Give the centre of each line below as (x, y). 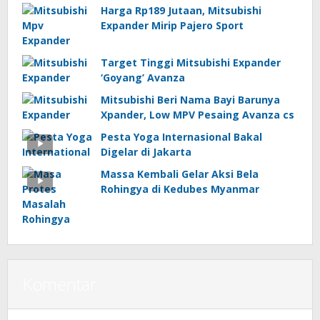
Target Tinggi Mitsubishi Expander (191, 63)
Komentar (59, 284)
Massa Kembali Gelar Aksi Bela (180, 174)
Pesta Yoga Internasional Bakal (181, 137)
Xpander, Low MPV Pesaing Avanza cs (197, 115)
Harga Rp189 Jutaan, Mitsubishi (181, 11)
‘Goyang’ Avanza (143, 78)
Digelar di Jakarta (146, 152)
